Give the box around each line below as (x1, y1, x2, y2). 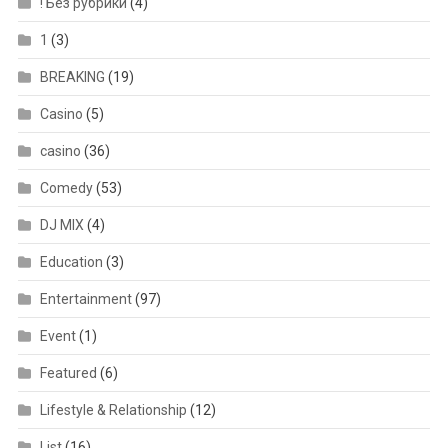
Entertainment (39, 290, 132, 307)
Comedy (39, 179, 93, 196)
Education (39, 253, 103, 270)
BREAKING (39, 68, 105, 85)
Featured (39, 364, 97, 381)
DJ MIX (39, 216, 84, 233)
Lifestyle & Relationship (39, 401, 187, 418)
